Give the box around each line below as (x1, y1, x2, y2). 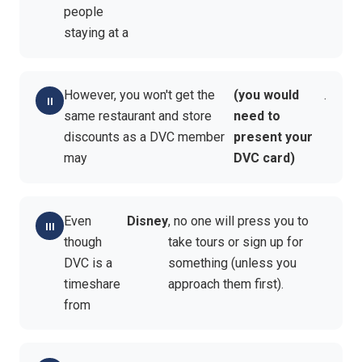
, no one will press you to (167, 213, 309, 229)
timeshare (64, 276, 121, 292)
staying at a (64, 25, 129, 41)
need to (234, 108, 281, 124)
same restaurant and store (64, 108, 213, 124)
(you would (234, 87, 300, 103)
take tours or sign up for (167, 234, 303, 250)
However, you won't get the (64, 87, 216, 103)
